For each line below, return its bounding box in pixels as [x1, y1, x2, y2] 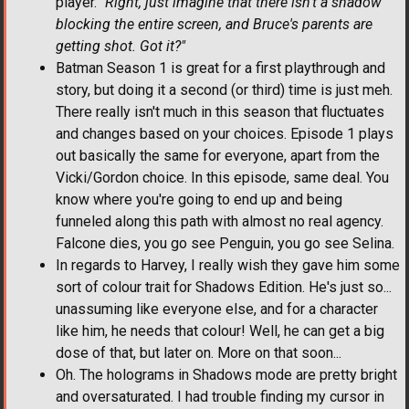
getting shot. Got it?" [56, 37, 185, 55]
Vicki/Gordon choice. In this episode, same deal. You [56, 168, 389, 186]
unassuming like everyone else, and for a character [56, 299, 378, 318]
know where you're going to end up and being [56, 190, 342, 208]
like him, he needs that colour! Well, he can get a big [56, 321, 384, 340]
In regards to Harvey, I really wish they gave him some [56, 256, 400, 274]
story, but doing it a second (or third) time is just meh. [56, 80, 393, 99]
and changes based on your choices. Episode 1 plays [56, 124, 393, 142]
